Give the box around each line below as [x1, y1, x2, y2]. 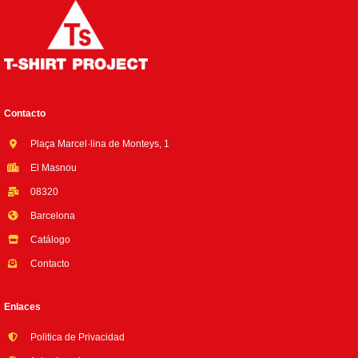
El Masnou [28, 162, 77, 173]
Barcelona [28, 210, 75, 221]
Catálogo [28, 234, 70, 245]
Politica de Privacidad [28, 332, 125, 343]
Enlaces [4, 301, 41, 312]
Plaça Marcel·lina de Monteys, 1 [28, 138, 169, 149]
